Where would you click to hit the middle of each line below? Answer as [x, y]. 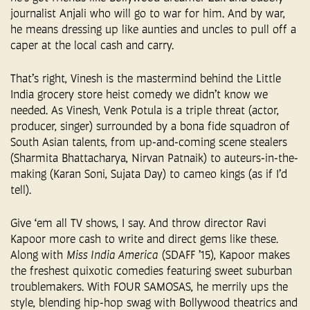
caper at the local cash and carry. [92, 45]
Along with [38, 254]
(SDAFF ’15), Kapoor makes [224, 254]
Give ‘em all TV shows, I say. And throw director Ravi [138, 222]
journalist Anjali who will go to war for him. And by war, [148, 13]
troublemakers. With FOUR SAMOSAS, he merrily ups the [149, 286]
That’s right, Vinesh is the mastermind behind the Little [146, 78]
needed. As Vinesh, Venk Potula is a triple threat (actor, [145, 110]
